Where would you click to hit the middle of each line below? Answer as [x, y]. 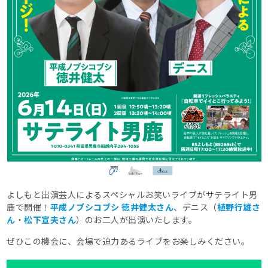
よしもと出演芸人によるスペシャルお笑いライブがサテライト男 [132, 195]
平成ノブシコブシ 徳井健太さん [112, 207]
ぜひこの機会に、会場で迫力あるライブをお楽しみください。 [128, 241]
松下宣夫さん [50, 220]
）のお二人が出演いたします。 [137, 220]
